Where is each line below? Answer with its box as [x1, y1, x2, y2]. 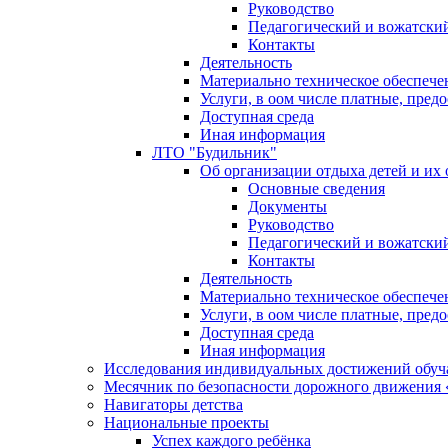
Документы [248, 197, 327, 215]
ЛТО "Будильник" [152, 143, 277, 161]
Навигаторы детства [104, 395, 243, 413]
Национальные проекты [104, 413, 269, 431]
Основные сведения [248, 179, 385, 197]
